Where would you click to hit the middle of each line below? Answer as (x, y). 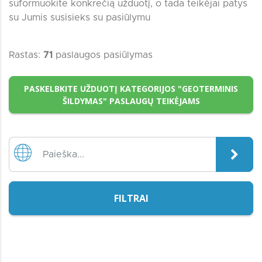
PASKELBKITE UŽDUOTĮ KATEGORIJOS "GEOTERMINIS (131, 89)
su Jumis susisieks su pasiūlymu (80, 18)
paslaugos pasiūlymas (103, 55)
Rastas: (26, 55)
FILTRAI (131, 198)
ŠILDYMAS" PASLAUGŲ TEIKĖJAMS (131, 101)
